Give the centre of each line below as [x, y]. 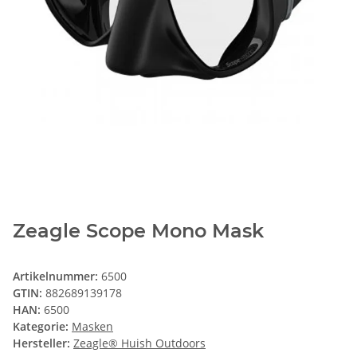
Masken [92, 327]
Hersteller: [41, 343]
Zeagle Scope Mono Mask [138, 231]
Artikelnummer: [57, 277]
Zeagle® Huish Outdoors [139, 343]
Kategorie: [42, 327]
